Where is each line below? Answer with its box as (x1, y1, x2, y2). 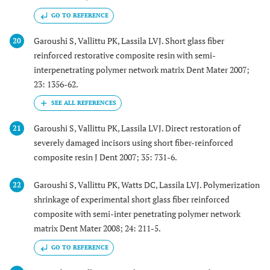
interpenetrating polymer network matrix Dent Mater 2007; (34, 63, 250, 75)
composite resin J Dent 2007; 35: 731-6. (34, 151, 177, 163)
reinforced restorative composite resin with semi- (34, 49, 216, 61)
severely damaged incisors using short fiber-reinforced (34, 136, 233, 148)
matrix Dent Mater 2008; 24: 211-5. (34, 222, 161, 234)
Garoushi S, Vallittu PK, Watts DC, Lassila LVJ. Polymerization (34, 179, 260, 191)
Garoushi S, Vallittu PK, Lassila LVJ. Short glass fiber (34, 34, 224, 46)
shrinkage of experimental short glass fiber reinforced (34, 193, 230, 206)
